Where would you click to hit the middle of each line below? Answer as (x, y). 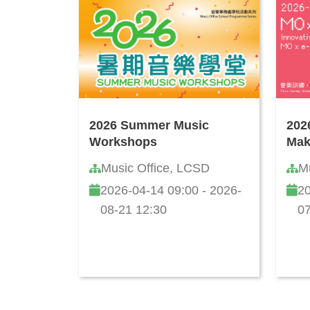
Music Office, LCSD (155, 168)
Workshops (123, 142)
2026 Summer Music (149, 125)
